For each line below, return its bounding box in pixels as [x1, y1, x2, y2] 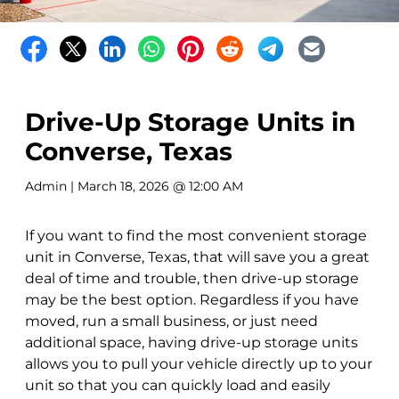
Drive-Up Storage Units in [25, 106, 355, 137]
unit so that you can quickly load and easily [25, 376, 330, 394]
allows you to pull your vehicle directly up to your [25, 354, 372, 372]
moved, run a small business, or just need [25, 312, 318, 330]
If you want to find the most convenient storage [25, 226, 367, 244]
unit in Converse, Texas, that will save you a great [25, 248, 370, 265]
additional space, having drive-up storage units [25, 333, 358, 351]
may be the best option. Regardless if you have [25, 290, 359, 308]
